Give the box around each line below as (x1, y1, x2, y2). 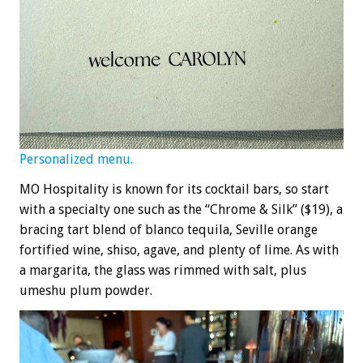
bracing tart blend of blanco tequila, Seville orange (19, 221, 318, 237)
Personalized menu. (19, 151, 133, 167)
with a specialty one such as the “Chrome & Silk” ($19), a (19, 201, 343, 217)
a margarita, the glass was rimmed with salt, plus (19, 262, 306, 278)
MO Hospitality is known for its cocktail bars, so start (19, 181, 329, 197)
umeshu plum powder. (19, 282, 152, 298)
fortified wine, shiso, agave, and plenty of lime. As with (19, 241, 339, 258)
